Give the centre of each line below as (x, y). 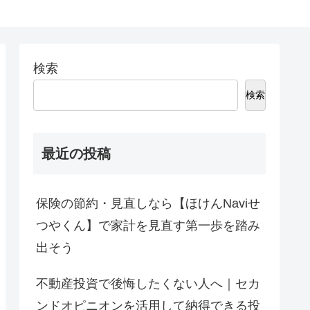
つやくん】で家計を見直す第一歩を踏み (148, 226)
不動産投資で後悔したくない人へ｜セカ (148, 284)
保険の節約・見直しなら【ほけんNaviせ (148, 204)
